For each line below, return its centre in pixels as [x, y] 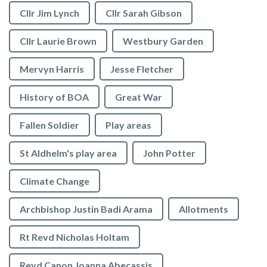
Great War [139, 97]
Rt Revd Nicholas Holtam [74, 237]
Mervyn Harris [52, 69]
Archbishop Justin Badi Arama [86, 209]
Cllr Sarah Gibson [144, 13]
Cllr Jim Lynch [49, 13]
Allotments [204, 209]
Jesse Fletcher [142, 69]
